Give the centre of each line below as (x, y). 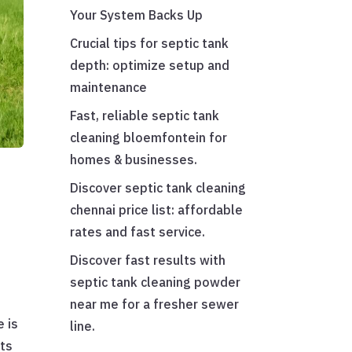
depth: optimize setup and (150, 66)
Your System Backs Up (137, 15)
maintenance (109, 88)
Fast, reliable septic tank (145, 116)
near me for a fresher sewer (155, 304)
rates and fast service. (138, 232)
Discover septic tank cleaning (158, 188)
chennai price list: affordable (157, 210)
